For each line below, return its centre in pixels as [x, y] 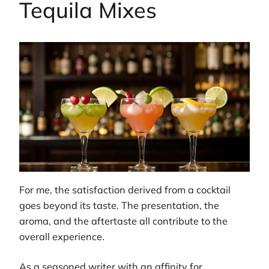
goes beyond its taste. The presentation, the [119, 205]
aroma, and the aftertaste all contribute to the [123, 221]
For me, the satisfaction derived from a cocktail [125, 189]
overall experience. [62, 236]
